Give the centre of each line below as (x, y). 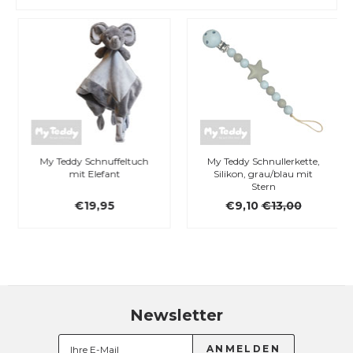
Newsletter (176, 315)
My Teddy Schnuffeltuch (92, 161)
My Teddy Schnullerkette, (261, 161)
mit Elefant (92, 174)
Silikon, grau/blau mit (261, 174)
